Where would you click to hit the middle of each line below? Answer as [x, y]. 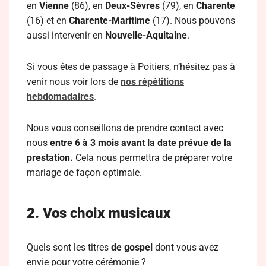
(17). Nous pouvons [193, 20]
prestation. [50, 158]
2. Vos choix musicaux [99, 213]
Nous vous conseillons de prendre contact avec [125, 128]
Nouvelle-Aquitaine [146, 35]
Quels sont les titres [69, 247]
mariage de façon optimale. [84, 172]
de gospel [132, 247]
